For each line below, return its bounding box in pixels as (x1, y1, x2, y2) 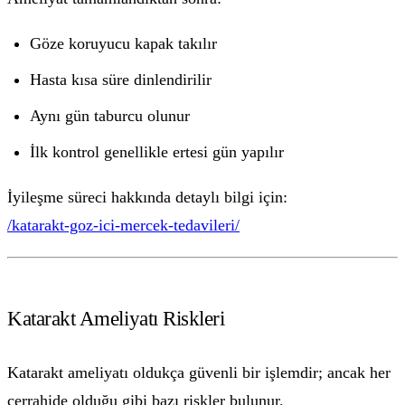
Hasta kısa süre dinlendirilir (30, 71, 212, 89)
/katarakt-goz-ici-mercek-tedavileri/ (7, 216, 240, 235)
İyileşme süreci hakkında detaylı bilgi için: (7, 188, 287, 207)
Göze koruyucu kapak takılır (30, 34, 218, 53)
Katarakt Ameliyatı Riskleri (7, 306, 225, 331)
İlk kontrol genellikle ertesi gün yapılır (30, 143, 285, 162)
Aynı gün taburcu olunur (30, 107, 191, 126)
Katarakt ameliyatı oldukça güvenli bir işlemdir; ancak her (7, 363, 391, 381)
